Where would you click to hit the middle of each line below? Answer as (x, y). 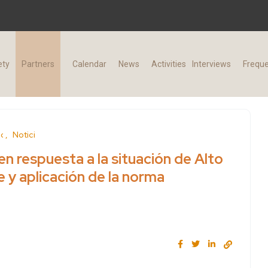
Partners (38, 64)
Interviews (211, 64)
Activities (168, 64)
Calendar (89, 64)
